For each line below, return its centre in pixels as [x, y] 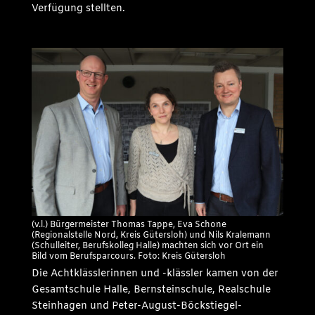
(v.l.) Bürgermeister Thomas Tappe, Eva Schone [129, 225]
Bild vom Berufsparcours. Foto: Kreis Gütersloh [128, 256]
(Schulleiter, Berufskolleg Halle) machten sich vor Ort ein [147, 246]
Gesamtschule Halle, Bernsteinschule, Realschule [151, 290]
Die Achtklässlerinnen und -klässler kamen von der [155, 274]
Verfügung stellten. [78, 8]
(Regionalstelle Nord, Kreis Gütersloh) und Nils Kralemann [151, 235]
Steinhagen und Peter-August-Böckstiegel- [136, 306]
